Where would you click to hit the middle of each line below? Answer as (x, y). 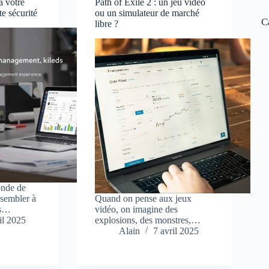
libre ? (107, 24)
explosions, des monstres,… (148, 220)
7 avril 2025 (176, 231)
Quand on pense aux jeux (144, 199)
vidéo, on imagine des (137, 210)
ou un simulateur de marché (147, 13)
